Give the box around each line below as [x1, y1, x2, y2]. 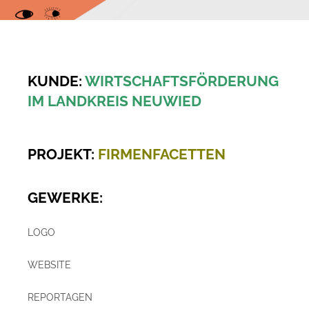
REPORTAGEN [27, 291, 92, 303]
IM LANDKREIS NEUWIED [27, 92, 201, 110]
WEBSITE [27, 259, 71, 270]
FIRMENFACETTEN [97, 145, 226, 163]
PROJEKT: [27, 145, 98, 163]
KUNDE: [27, 72, 85, 90]
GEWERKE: [27, 188, 103, 206]
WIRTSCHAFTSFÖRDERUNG [84, 72, 279, 90]
